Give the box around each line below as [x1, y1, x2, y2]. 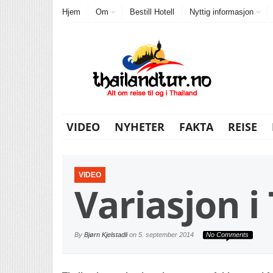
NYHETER [115, 119, 165, 134]
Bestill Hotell [130, 7, 174, 16]
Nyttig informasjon [190, 7, 253, 16]
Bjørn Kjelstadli [84, 231, 127, 238]
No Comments [206, 231, 249, 238]
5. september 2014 [138, 231, 194, 238]
